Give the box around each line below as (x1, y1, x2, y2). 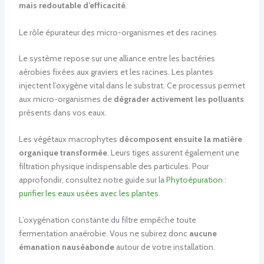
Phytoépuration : (166, 174, 226, 186)
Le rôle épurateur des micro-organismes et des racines (18, 27, 217, 38)
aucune (189, 228, 217, 239)
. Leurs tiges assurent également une (107, 147, 239, 159)
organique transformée (18, 147, 107, 159)
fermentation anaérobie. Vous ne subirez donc (18, 228, 189, 239)
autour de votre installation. (114, 242, 215, 253)
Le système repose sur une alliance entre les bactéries (18, 52, 215, 64)
